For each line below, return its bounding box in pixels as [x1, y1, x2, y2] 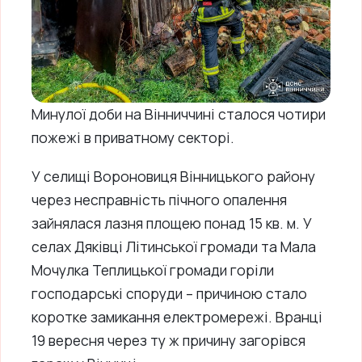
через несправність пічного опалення [32, 190, 287, 210]
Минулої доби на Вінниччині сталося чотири [32, 104, 326, 124]
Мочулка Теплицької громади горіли [32, 260, 274, 280]
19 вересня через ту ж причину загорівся [32, 330, 305, 351]
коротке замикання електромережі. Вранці [32, 307, 322, 327]
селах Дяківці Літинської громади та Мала [32, 237, 316, 257]
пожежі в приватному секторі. [32, 128, 234, 148]
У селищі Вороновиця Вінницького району [32, 166, 315, 187]
